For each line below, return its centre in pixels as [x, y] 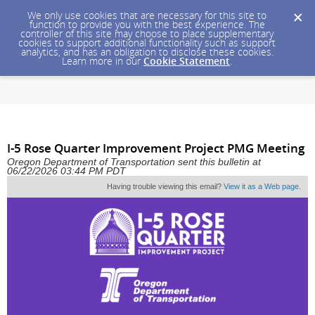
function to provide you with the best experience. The [147, 24]
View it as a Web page [261, 187]
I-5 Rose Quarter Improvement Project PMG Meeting [156, 148]
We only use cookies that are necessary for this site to [147, 15]
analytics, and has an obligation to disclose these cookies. [147, 52]
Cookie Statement [187, 61]
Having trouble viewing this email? [165, 187]
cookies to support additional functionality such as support [147, 43]
